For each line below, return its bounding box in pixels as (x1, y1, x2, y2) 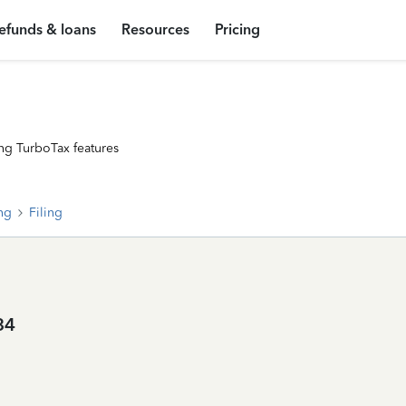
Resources (121, 21, 190, 38)
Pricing (215, 21, 261, 38)
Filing (29, 205, 63, 220)
